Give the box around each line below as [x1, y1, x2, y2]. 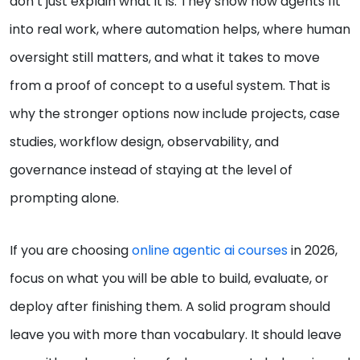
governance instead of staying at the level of [10, 161, 292, 180]
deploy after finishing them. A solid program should [10, 297, 330, 317]
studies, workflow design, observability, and [10, 133, 279, 152]
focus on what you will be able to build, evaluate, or [10, 269, 329, 288]
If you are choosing [10, 241, 132, 260]
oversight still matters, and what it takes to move [10, 48, 320, 67]
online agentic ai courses [132, 241, 288, 260]
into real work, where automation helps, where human [10, 20, 350, 39]
